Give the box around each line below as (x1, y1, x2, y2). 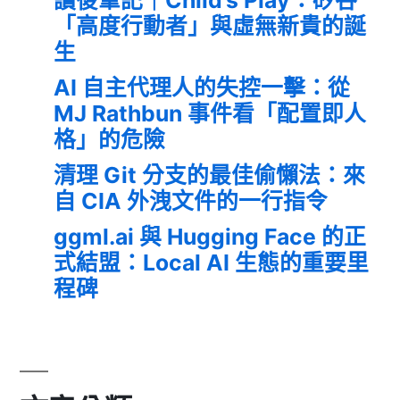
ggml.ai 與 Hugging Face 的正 (54, 222, 366, 250)
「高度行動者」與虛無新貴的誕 (54, 12, 366, 39)
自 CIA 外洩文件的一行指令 (54, 187, 328, 214)
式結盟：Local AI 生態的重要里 (54, 248, 369, 276)
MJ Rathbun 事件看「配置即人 (54, 99, 366, 127)
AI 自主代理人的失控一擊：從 (54, 73, 350, 101)
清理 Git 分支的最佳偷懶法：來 (54, 161, 365, 188)
